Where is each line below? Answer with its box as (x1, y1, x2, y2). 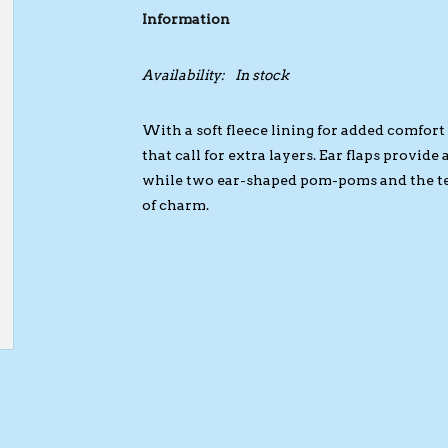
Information (141, 11, 230, 27)
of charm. (141, 197, 209, 213)
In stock (234, 67, 289, 83)
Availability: (141, 67, 225, 83)
